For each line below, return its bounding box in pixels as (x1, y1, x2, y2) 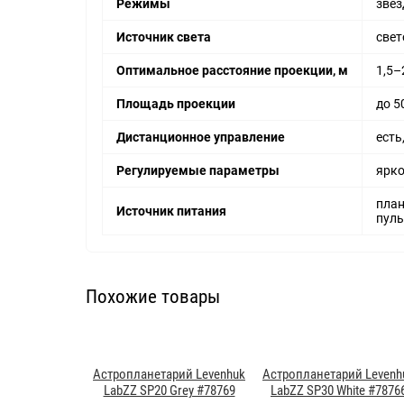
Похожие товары (86, 286, 220, 308)
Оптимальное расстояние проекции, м (116, 62, 348, 78)
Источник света (116, 29, 211, 44)
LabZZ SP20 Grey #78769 (103, 382, 235, 399)
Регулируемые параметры (116, 162, 280, 178)
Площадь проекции (116, 96, 235, 111)
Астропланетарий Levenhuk (93, 366, 245, 383)
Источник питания (116, 203, 226, 218)
